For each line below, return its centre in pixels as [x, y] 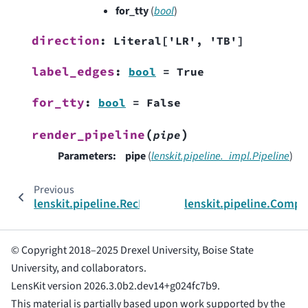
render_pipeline [88, 134]
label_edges [73, 71]
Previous [54, 189]
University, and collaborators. [79, 268]
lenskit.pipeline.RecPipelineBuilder [128, 203]
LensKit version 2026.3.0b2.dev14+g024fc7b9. [115, 286]
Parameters [85, 156]
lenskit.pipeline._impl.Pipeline [220, 156]
